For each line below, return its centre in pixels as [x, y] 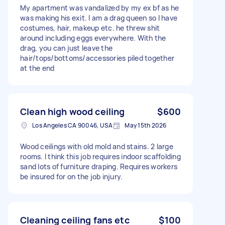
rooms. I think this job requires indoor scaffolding [100, 156]
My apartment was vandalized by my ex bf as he [100, 8]
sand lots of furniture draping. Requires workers [99, 166]
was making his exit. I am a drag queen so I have [99, 18]
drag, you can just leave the [66, 48]
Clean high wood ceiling [73, 111]
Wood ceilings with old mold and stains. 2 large [97, 146]
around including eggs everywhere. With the [93, 38]
